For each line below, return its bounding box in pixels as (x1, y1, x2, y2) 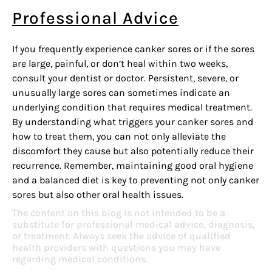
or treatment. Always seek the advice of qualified (12, 230, 231, 242)
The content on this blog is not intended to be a (12, 207, 225, 219)
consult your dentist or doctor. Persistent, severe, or (12, 72, 239, 84)
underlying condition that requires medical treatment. (12, 101, 252, 114)
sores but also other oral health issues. (12, 189, 183, 201)
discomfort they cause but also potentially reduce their (12, 145, 254, 157)
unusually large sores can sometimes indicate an (12, 87, 230, 99)
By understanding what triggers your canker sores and (12, 116, 253, 128)
